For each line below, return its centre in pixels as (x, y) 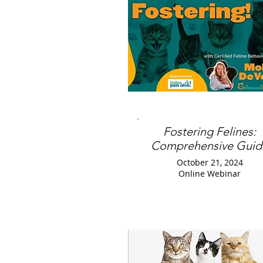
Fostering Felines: (210, 131)
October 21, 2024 (210, 162)
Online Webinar (210, 173)
